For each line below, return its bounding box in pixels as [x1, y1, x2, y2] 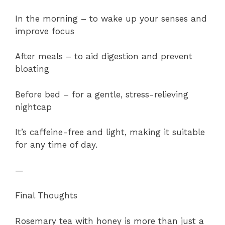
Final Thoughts [15, 190, 77, 201]
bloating [15, 64, 49, 74]
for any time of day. [15, 140, 97, 150]
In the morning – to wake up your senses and [15, 13, 207, 24]
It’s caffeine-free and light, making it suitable [15, 127, 205, 138]
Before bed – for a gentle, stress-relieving [15, 89, 188, 99]
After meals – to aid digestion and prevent [15, 51, 192, 62]
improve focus [15, 26, 74, 36]
